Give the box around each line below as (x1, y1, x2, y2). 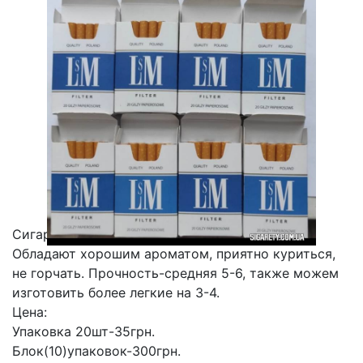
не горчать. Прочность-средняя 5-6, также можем (12, 264, 339, 281)
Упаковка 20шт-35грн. (12, 322, 155, 340)
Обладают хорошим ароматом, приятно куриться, (12, 245, 335, 262)
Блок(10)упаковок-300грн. (12, 342, 181, 359)
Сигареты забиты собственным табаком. (12, 225, 276, 242)
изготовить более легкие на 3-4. (12, 284, 220, 301)
